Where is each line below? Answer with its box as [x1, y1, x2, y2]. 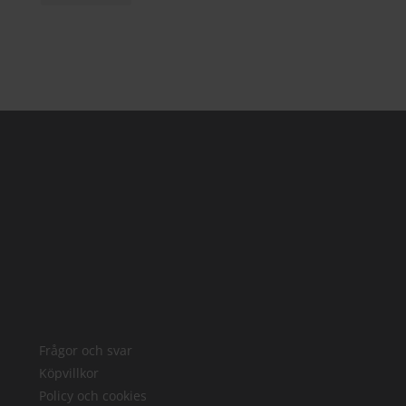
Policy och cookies [39, 386, 148, 404]
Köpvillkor [39, 363, 100, 382]
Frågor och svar [39, 341, 133, 359]
